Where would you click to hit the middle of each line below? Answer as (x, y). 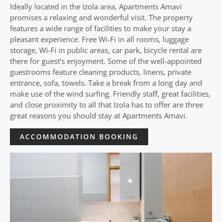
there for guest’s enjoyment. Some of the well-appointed (106, 61)
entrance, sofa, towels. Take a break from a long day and (106, 83)
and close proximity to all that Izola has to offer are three (107, 105)
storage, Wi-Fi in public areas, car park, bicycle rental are (106, 50)
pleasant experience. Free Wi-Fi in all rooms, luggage (99, 39)
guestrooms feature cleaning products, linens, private (101, 72)
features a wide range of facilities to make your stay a (101, 28)
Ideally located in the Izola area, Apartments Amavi (96, 6)
